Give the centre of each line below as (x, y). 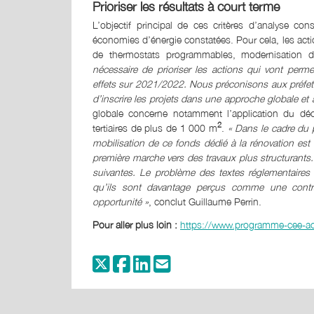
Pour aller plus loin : (136, 225)
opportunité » (121, 202)
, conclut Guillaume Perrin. (205, 202)
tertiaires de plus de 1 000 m (155, 128)
